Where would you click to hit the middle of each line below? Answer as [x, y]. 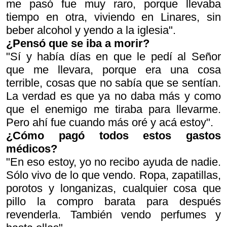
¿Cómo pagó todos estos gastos [113, 136]
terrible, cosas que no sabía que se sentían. [113, 83]
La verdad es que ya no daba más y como [113, 96]
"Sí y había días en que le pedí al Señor [113, 56]
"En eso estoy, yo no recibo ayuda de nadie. [113, 162]
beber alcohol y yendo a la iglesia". [91, 30]
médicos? [32, 149]
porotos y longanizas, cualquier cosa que [113, 188]
